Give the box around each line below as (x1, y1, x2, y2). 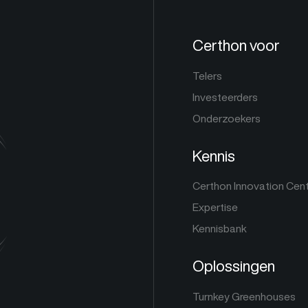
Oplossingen (192, 254, 275, 278)
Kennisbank (192, 221, 247, 237)
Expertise (192, 199, 238, 216)
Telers (192, 67, 222, 84)
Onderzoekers (192, 110, 261, 126)
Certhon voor (192, 34, 280, 57)
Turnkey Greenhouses (192, 288, 296, 305)
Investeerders (192, 89, 258, 105)
